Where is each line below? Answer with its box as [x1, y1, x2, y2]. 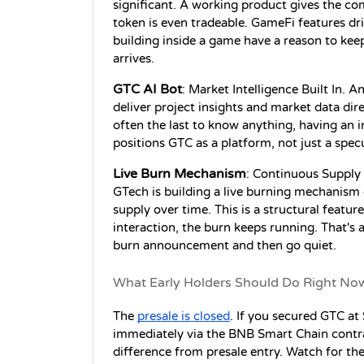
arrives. [113, 52, 154, 67]
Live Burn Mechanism [113, 166, 246, 183]
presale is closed [137, 310, 230, 324]
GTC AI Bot [113, 81, 182, 98]
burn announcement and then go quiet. [113, 239, 336, 253]
